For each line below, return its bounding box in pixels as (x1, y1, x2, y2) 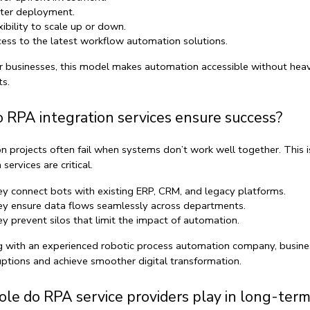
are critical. (40, 157, 93, 172)
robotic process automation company (100, 238, 275, 253)
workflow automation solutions (80, 33, 226, 48)
